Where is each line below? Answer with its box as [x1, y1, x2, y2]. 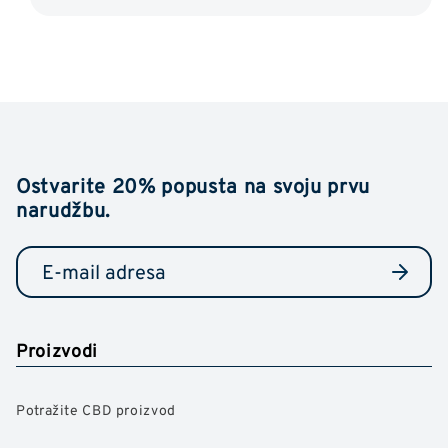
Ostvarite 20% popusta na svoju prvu [16, 169, 371, 201]
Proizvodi [16, 336, 98, 364]
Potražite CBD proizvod [16, 399, 176, 421]
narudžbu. [16, 193, 111, 225]
